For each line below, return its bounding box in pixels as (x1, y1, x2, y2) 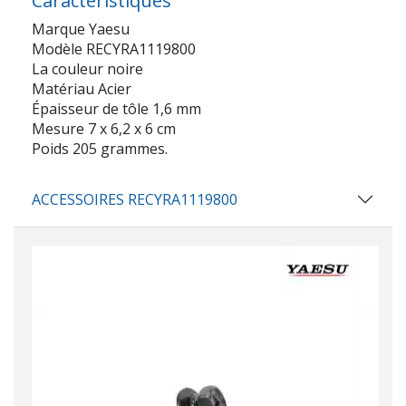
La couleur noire (32, 58, 143, 79)
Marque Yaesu (32, 18, 130, 39)
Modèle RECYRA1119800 (32, 38, 196, 59)
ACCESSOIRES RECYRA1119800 (32, 188, 237, 209)
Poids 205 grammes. (32, 138, 168, 159)
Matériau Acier (32, 78, 131, 99)
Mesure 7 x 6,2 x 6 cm (32, 118, 176, 139)
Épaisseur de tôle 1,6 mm (32, 98, 201, 119)
